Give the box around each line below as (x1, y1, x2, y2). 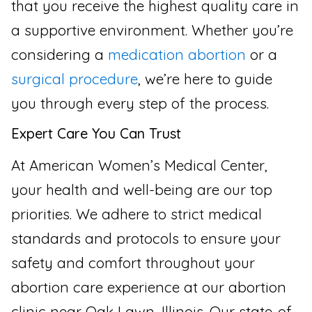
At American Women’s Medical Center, (11, 156, 267, 175)
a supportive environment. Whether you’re (11, 20, 293, 39)
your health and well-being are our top (11, 180, 272, 199)
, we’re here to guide (138, 69, 272, 88)
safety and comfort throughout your (11, 253, 255, 272)
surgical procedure (11, 69, 138, 88)
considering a (11, 45, 108, 63)
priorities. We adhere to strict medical (11, 205, 262, 224)
